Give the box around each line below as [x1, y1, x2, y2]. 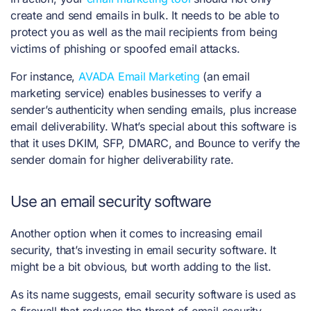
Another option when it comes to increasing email [10, 226, 262, 240]
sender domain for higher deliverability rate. [10, 152, 237, 167]
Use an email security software [10, 192, 212, 210]
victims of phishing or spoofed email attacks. [10, 41, 240, 56]
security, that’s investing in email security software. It [10, 242, 276, 257]
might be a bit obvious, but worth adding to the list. [10, 259, 275, 274]
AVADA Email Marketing [78, 69, 200, 83]
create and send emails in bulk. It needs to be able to [10, 8, 280, 22]
